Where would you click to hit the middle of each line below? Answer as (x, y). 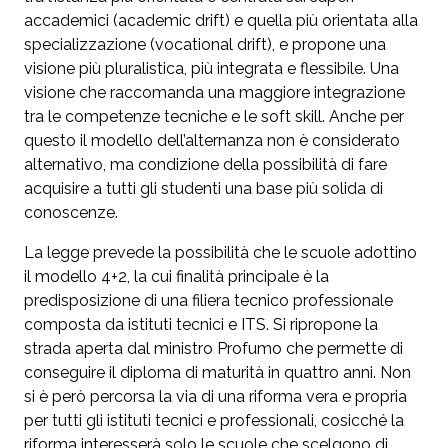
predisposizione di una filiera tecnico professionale (208, 301)
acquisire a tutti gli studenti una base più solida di (203, 189)
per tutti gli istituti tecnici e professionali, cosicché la (214, 421)
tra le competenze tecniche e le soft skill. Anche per (214, 117)
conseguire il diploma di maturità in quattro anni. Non (217, 373)
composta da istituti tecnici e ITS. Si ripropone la (201, 325)
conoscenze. (71, 213)
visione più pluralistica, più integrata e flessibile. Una (211, 69)
